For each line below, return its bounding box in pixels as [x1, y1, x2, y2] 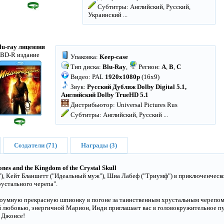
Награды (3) [81, 141, 117, 149]
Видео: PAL [69, 73, 105, 80]
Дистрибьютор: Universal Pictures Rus [69, 101, 177, 108]
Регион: [137, 63, 161, 70]
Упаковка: [69, 53, 99, 60]
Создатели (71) [14, 141, 57, 149]
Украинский [88, 11, 121, 18]
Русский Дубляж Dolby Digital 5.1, [87, 83, 186, 90]
